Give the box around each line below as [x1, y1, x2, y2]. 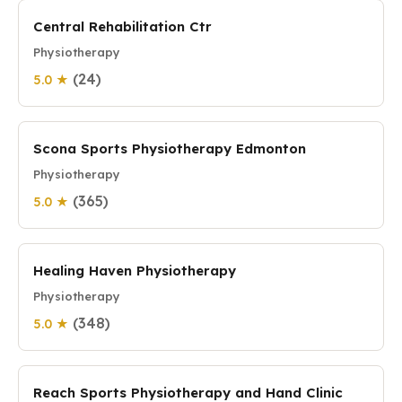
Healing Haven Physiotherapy [33, 262, 236, 279]
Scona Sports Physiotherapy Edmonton [33, 140, 306, 157]
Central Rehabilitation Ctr [33, 18, 212, 35]
